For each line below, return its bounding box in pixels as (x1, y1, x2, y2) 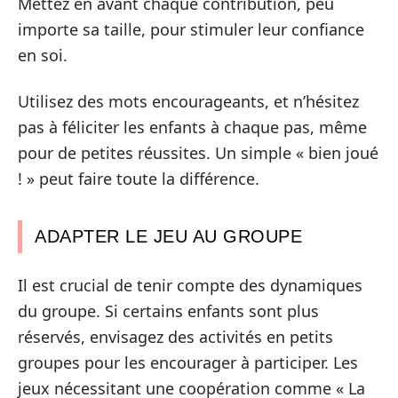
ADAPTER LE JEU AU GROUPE (35, 226, 302, 246)
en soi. (18, 44, 68, 67)
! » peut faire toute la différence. (18, 167, 259, 189)
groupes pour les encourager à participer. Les (18, 352, 358, 374)
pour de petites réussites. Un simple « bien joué (18, 141, 378, 163)
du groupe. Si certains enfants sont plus (18, 300, 319, 322)
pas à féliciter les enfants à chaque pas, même (18, 115, 367, 138)
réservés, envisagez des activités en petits (18, 326, 333, 348)
